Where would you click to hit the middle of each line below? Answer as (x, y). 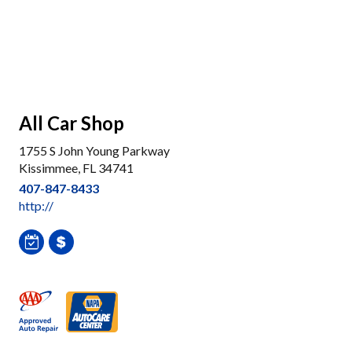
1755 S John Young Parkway (94, 150)
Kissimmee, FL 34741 (76, 168)
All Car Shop (71, 123)
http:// (36, 205)
